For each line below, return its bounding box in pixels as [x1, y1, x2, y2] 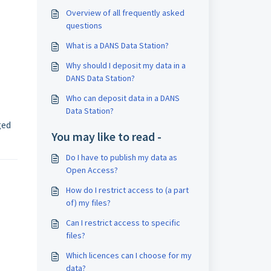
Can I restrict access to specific [65, 217, 180, 228]
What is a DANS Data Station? [65, 40, 169, 51]
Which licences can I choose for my [65, 250, 192, 261]
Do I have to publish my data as [65, 152, 177, 163]
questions [65, 20, 102, 31]
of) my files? [65, 197, 111, 208]
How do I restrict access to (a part [65, 184, 189, 195]
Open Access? [65, 165, 118, 175]
